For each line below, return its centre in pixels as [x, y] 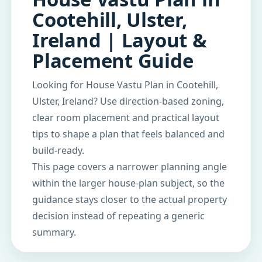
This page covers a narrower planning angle [130, 167]
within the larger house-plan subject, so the [128, 183]
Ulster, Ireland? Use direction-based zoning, [128, 101]
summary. [54, 232]
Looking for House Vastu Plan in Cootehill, [125, 85]
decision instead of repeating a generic [118, 216]
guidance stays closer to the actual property [130, 199]
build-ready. [58, 150]
